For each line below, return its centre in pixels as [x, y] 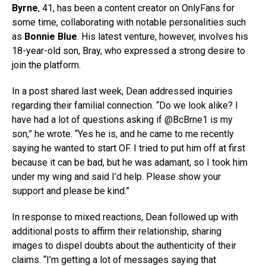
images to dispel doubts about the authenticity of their [124, 246]
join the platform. [46, 65]
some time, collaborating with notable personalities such [129, 23]
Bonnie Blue [51, 37]
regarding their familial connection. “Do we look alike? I [125, 106]
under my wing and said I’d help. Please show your [116, 177]
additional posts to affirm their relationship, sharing [117, 232]
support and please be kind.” [71, 191]
